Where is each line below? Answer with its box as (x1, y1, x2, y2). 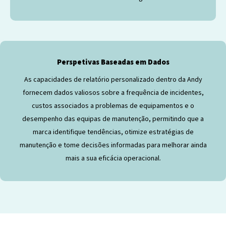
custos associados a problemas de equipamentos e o (32, 100, 194, 111)
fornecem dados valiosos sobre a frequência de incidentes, (22, 87, 204, 98)
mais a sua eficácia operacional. (65, 153, 161, 163)
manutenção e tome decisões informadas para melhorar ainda (19, 140, 207, 150)
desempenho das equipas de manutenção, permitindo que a (22, 114, 204, 124)
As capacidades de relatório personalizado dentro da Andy (24, 74, 202, 85)
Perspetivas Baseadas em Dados (56, 56, 169, 68)
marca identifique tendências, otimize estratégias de (32, 127, 194, 137)
